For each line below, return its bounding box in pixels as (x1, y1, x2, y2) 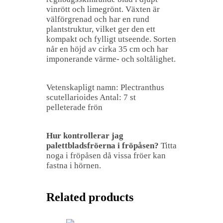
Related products (46, 190, 133, 204)
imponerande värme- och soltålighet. (46, 54, 176, 64)
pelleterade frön (46, 102, 103, 112)
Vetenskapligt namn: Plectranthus (46, 82, 164, 92)
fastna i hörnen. (46, 160, 101, 170)
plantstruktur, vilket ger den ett (46, 24, 155, 34)
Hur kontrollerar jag (46, 130, 123, 140)
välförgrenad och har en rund (46, 14, 149, 24)
